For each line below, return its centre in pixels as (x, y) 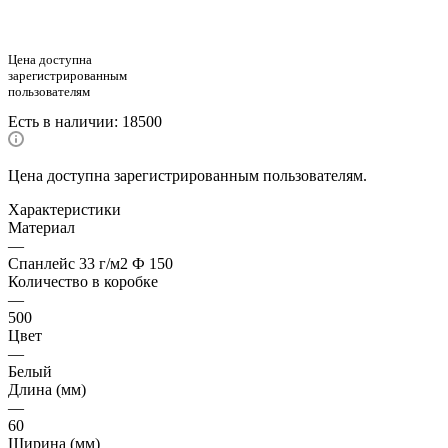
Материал (41, 228)
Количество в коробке (83, 282)
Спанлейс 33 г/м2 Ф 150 (90, 264)
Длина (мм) (47, 390)
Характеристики (64, 210)
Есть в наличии (61, 122)
